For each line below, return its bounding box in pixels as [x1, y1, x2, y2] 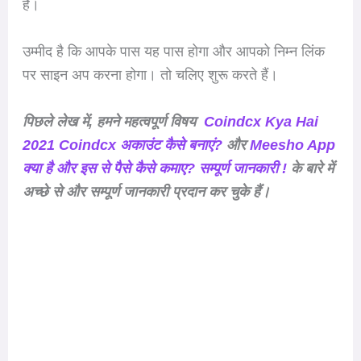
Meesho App [249, 136, 335, 153]
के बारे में [286, 160, 334, 176]
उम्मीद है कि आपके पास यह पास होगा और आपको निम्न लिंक [22, 43, 325, 60]
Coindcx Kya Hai [203, 113, 318, 130]
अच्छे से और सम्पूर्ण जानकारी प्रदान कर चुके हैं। [22, 183, 270, 200]
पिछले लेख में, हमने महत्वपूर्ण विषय [22, 113, 204, 130]
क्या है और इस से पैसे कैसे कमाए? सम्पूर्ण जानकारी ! [22, 160, 287, 176]
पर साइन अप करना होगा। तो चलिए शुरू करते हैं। [22, 66, 278, 83]
